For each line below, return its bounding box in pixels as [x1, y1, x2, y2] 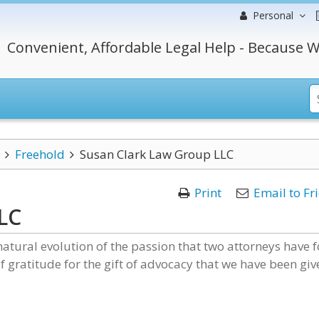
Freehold [14, 146, 65, 162]
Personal [253, 9, 293, 22]
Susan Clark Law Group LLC [80, 146, 234, 162]
